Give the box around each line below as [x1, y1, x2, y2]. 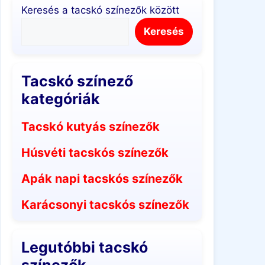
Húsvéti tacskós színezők [21, 146, 169, 160]
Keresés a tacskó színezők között [21, 4, 179, 16]
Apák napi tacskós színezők [21, 172, 183, 186]
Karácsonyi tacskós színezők [21, 198, 189, 212]
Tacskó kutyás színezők [21, 119, 160, 134]
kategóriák [21, 90, 100, 108]
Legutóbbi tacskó [21, 238, 148, 256]
